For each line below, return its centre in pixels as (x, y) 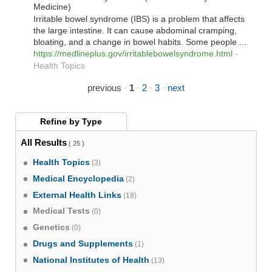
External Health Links (77, 195)
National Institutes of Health (91, 260)
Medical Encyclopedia (79, 178)
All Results (43, 142)
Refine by (61, 122)
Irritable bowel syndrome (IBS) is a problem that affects (139, 19)
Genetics (52, 228)
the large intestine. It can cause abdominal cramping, (135, 30)
